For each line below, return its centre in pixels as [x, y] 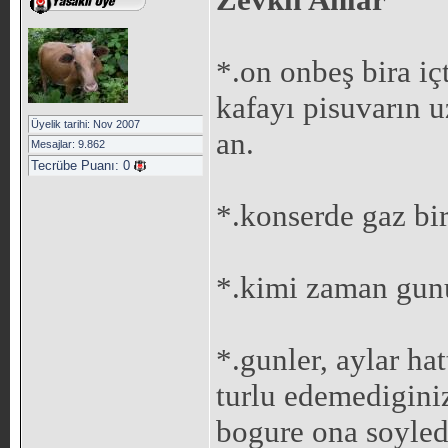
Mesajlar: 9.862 [67, 144]
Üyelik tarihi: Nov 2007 [85, 124]
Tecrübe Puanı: [76, 165]
